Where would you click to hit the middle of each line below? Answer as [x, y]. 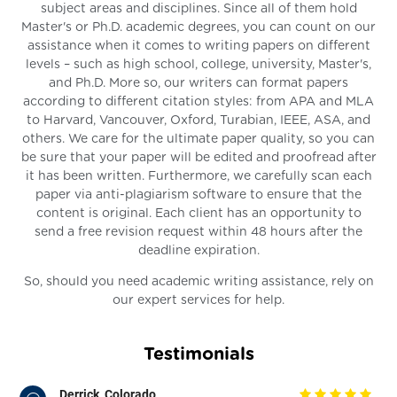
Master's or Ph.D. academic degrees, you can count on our [198, 27]
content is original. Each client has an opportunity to [198, 213]
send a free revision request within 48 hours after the [198, 232]
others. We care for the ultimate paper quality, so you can [198, 139]
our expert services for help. [198, 300]
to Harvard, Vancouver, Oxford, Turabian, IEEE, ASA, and [198, 120]
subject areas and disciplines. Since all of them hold [198, 8]
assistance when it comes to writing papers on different [198, 46]
